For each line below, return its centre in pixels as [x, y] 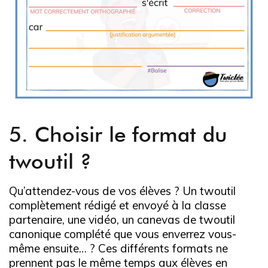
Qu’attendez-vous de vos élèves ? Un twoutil [122, 191]
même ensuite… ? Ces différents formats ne [118, 248]
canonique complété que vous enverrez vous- [123, 234]
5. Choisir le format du [118, 134]
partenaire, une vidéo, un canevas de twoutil [122, 219]
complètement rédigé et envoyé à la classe [118, 205]
